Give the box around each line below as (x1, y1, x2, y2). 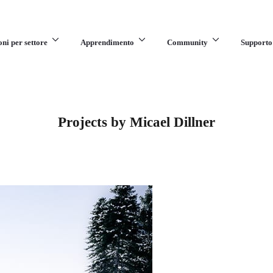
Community (166, 38, 208, 47)
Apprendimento (80, 38, 134, 47)
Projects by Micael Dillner (58, 114, 215, 130)
